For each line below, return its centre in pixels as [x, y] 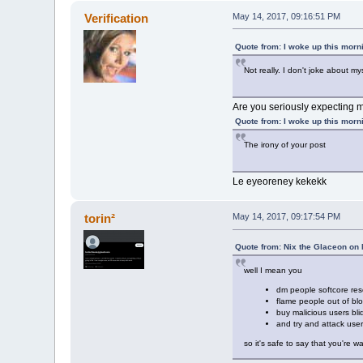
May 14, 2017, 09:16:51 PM [286, 16]
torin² [99, 219]
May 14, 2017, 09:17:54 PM [286, 217]
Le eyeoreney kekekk [279, 181]
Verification [116, 18]
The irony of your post [284, 144]
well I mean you [273, 271]
